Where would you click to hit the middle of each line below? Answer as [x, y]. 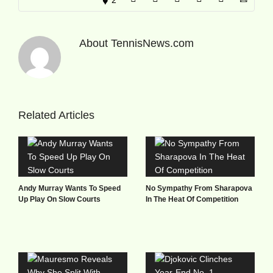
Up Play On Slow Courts [59, 199]
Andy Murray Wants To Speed [69, 188]
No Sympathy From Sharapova [199, 188]
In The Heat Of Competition [192, 199]
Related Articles [56, 115]
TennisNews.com [152, 43]
